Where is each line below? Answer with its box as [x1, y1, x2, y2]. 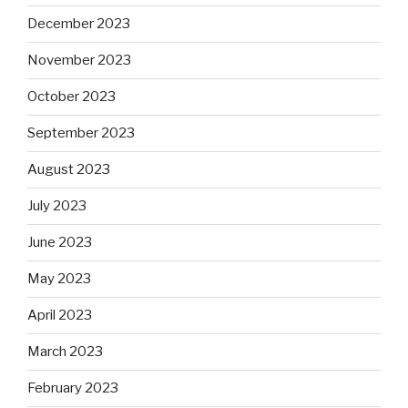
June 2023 [27, 234, 92, 251]
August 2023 [27, 161, 110, 178]
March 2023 [27, 343, 103, 361]
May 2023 [27, 270, 91, 288]
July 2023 [27, 198, 87, 215]
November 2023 [27, 52, 131, 69]
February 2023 [27, 380, 118, 397]
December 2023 [27, 15, 130, 33]
